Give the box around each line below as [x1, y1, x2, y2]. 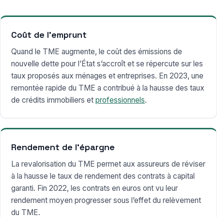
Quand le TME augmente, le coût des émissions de [11, 47, 182, 57]
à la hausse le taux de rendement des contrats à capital [11, 171, 195, 181]
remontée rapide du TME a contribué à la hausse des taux [11, 83, 204, 93]
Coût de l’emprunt [11, 29, 87, 41]
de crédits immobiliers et [11, 95, 95, 105]
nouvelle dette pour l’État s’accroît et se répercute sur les [11, 59, 203, 69]
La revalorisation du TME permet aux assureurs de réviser [11, 159, 205, 169]
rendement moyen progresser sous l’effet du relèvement [11, 196, 201, 205]
